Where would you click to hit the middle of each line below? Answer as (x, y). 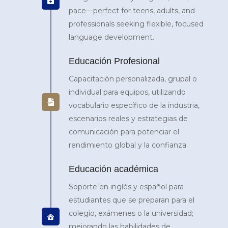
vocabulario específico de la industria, (134, 105)
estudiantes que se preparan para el (132, 200)
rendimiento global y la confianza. (128, 145)
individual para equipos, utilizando (127, 92)
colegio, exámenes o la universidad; (131, 213)
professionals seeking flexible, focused (136, 24)
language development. (111, 37)
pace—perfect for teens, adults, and (132, 10)
